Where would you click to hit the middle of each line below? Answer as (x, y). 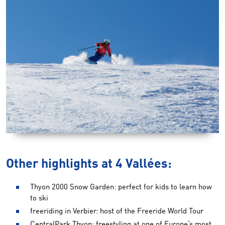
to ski (39, 198)
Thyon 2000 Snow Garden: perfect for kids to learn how (121, 187)
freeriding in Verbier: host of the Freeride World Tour (117, 211)
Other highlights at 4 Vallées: (89, 164)
